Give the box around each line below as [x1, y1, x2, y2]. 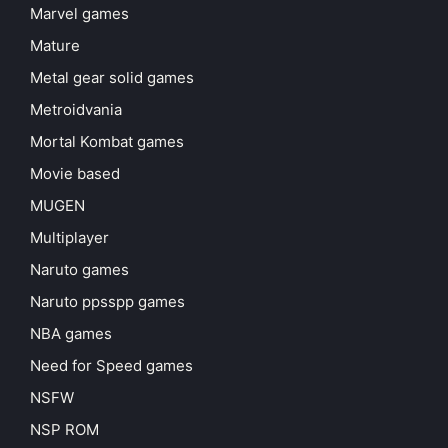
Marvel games [30, 4, 129, 24]
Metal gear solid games [30, 68, 194, 88]
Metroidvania [30, 100, 122, 120]
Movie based [30, 164, 120, 184]
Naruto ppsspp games [30, 292, 185, 312]
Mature [30, 36, 80, 56]
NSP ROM [30, 420, 99, 440]
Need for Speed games [30, 356, 193, 376]
